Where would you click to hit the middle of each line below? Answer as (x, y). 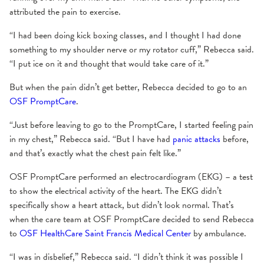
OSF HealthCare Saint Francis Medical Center (105, 234)
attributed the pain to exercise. (65, 12)
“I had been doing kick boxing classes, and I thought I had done (125, 36)
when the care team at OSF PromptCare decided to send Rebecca (132, 220)
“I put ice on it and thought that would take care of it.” (109, 64)
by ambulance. (219, 234)
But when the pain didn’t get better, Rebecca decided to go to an (128, 88)
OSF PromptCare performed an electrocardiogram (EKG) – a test (131, 177)
